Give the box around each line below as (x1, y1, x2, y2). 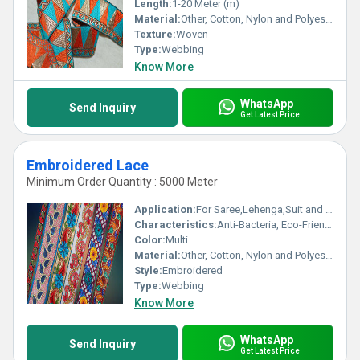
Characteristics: (134, 219, 217, 231)
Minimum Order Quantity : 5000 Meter (27, 175, 218, 188)
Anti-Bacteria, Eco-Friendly (217, 219, 325, 231)
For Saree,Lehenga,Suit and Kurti (196, 203, 325, 215)
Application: (134, 203, 196, 215)
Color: (134, 234, 166, 246)
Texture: (134, 28, 176, 40)
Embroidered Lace (27, 157, 149, 174)
